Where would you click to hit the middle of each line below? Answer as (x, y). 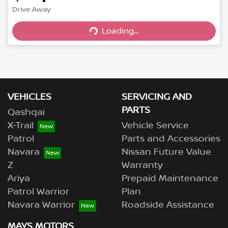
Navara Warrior (41, 205)
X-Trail (21, 126)
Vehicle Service (155, 126)
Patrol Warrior (38, 192)
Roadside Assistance (168, 205)
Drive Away (32, 10)
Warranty (142, 166)
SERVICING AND (157, 97)
